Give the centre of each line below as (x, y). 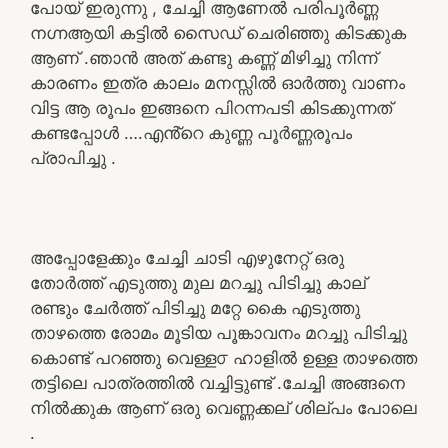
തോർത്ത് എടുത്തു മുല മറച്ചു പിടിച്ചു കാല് (198, 282)
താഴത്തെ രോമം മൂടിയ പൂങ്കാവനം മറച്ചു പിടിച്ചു (218, 332)
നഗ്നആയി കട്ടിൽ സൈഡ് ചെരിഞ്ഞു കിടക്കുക (218, 32)
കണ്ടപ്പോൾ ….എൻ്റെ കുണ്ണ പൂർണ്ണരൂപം (191, 132)
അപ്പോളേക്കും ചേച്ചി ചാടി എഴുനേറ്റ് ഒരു (187, 257)
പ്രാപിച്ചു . (73, 157)
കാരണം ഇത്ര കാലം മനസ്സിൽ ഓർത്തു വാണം (217, 82)
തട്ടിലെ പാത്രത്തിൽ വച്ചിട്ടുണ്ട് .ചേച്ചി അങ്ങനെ (217, 382)
